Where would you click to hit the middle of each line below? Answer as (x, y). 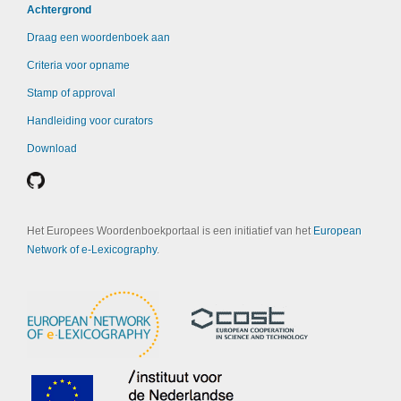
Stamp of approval (71, 93)
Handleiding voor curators (90, 121)
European (337, 231)
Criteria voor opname (78, 65)
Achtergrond (59, 10)
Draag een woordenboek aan (98, 38)
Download (52, 149)
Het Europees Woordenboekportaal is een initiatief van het (170, 231)
